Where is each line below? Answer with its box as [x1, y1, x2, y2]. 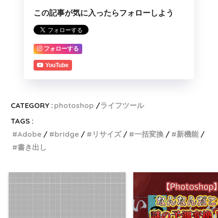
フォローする [44, 45, 79, 53]
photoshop [54, 100, 94, 110]
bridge [54, 129, 79, 139]
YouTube [45, 61, 69, 69]
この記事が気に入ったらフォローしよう [34, 8, 174, 17]
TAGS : [11, 116, 34, 126]
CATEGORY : [11, 100, 54, 110]
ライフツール [100, 100, 145, 110]
